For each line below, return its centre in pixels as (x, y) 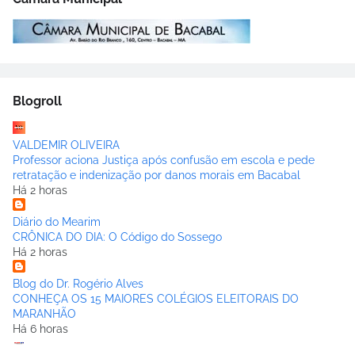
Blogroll (37, 101)
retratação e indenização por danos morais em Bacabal (157, 176)
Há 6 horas (40, 329)
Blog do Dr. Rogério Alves (78, 284)
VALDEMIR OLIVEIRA (66, 145)
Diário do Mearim (57, 222)
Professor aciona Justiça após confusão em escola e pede (164, 160)
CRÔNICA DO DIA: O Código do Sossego (117, 237)
